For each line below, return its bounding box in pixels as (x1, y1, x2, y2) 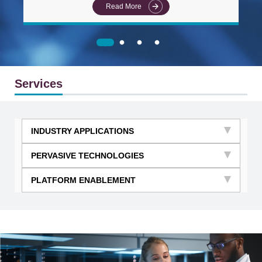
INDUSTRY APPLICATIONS (30, 126, 134, 136)
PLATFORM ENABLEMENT (30, 175, 136, 185)
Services (14, 77, 63, 91)
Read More (105, 2, 142, 11)
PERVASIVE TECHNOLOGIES (30, 150, 144, 160)
